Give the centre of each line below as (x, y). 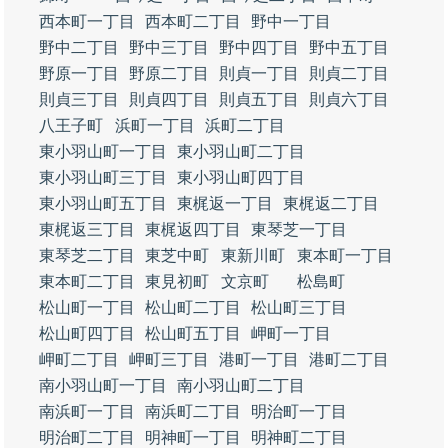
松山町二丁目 (193, 307)
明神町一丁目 (193, 437)
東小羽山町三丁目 (103, 177)
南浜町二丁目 (193, 411)
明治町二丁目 (87, 437)
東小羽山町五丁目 (103, 203)
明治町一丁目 (299, 411)
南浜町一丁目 (87, 411)
